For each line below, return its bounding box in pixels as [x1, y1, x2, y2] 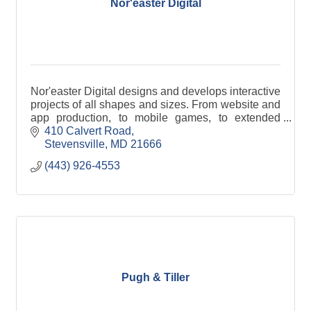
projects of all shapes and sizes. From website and [31, 98, 280, 110]
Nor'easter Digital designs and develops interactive [31, 85, 280, 97]
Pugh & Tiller [121, 271, 190, 283]
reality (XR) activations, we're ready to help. [31, 124, 243, 137]
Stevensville [44, 138, 105, 151]
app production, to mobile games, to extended [31, 111, 280, 124]
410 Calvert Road [44, 125, 131, 137]
